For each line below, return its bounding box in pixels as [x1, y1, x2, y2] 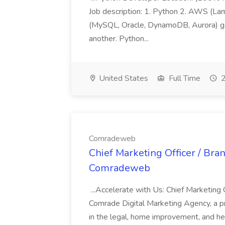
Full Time [167, 73, 200, 84]
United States [97, 73, 148, 84]
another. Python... [89, 33, 151, 44]
